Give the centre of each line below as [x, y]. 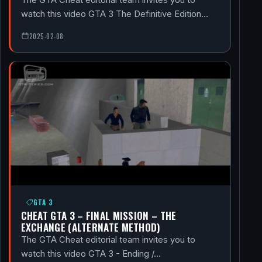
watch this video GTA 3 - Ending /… [91, 254]
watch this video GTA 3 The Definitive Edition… [114, 14]
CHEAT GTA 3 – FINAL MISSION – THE [99, 216]
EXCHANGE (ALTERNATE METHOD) [91, 227]
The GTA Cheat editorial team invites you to [108, 240]
